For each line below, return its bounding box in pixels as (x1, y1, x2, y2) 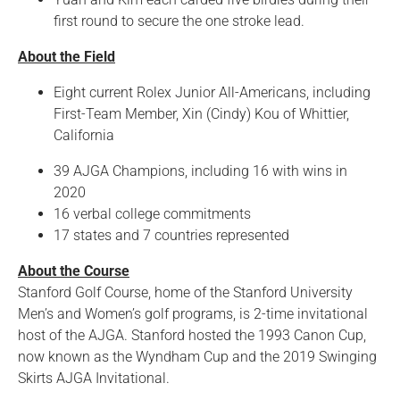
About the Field (18, 48, 115, 65)
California (54, 127, 114, 144)
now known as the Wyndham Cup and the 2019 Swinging (18, 348, 377, 365)
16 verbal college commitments (54, 205, 251, 222)
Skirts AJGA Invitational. (18, 370, 170, 387)
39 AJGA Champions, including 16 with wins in (54, 162, 347, 179)
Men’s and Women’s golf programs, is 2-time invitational (18, 305, 368, 322)
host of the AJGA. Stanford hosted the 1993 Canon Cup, (18, 327, 366, 344)
